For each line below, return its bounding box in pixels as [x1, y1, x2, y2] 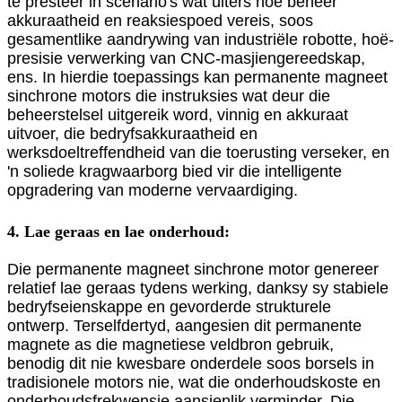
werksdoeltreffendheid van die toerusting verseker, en [7, 144, 389, 162]
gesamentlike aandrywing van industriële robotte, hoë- [7, 31, 394, 49]
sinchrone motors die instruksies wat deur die [7, 87, 330, 106]
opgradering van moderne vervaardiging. [7, 181, 298, 200]
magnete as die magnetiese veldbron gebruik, [7, 336, 334, 354]
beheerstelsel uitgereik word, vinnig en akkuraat [7, 106, 348, 125]
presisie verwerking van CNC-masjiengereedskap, [7, 49, 365, 68]
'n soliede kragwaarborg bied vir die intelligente [7, 162, 342, 181]
